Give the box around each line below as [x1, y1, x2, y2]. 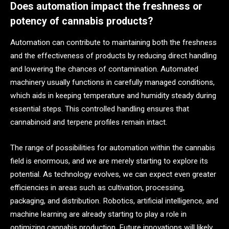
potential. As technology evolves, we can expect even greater [10, 169, 216, 179]
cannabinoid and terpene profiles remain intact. [10, 118, 167, 127]
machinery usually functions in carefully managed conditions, [10, 78, 215, 87]
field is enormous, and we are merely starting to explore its [10, 156, 208, 166]
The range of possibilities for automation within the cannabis [10, 143, 215, 152]
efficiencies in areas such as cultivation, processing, [10, 182, 185, 192]
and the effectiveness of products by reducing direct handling [10, 51, 217, 61]
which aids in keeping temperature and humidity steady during [10, 91, 216, 101]
